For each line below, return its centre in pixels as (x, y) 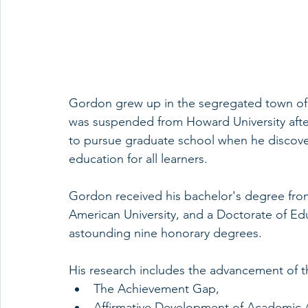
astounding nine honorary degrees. (165, 233)
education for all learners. (138, 159)
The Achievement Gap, (156, 289)
